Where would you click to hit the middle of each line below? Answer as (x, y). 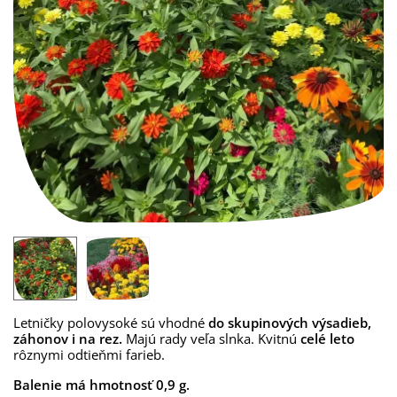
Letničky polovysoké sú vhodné (111, 323)
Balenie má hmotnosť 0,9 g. (101, 385)
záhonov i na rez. (70, 339)
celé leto (327, 339)
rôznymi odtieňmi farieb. (89, 354)
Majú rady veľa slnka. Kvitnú (213, 339)
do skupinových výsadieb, (290, 323)
